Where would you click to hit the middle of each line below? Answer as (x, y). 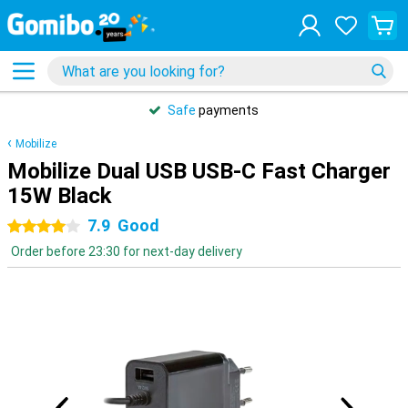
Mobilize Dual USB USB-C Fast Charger (199, 171)
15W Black (60, 196)
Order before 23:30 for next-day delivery (127, 251)
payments (227, 110)
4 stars (65, 227)
